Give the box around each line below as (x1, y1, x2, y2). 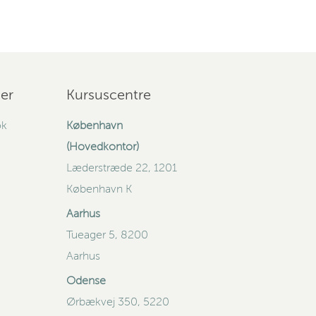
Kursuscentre (66, 87, 151, 103)
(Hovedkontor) (66, 140, 139, 153)
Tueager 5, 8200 (66, 229, 148, 241)
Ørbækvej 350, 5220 (66, 296, 169, 308)
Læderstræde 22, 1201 (66, 162, 177, 174)
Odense (66, 274, 106, 287)
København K (66, 183, 132, 195)
